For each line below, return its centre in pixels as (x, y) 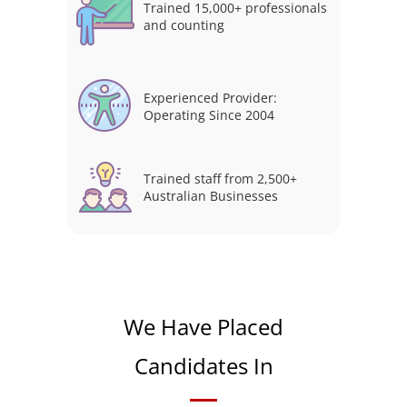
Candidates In (203, 365)
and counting (184, 25)
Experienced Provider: (210, 97)
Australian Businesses (211, 195)
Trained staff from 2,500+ (220, 178)
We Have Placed (203, 326)
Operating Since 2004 (209, 114)
